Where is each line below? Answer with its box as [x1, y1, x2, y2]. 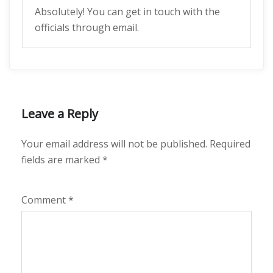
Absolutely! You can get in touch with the [35, 5, 220, 18]
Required [210, 137, 250, 151]
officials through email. [35, 21, 139, 34]
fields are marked [21, 153, 102, 166]
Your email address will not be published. [21, 137, 207, 151]
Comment [21, 193, 68, 207]
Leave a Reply [21, 105, 98, 122]
